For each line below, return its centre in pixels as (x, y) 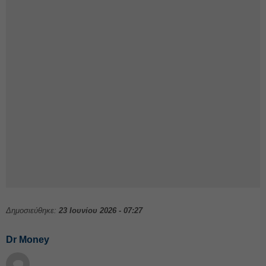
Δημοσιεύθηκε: (32, 210)
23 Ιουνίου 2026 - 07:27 (101, 210)
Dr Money (28, 240)
